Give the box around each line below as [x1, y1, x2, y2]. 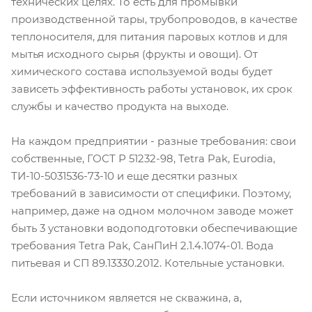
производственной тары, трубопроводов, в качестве [11, 13, 297, 26]
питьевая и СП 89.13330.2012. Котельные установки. [11, 256, 284, 270]
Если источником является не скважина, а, [11, 291, 242, 305]
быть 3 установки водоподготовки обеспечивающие [11, 221, 297, 235]
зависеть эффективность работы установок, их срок [11, 82, 292, 96]
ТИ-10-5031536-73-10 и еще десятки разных [11, 169, 237, 183]
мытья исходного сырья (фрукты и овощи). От [11, 47, 258, 61]
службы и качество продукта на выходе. [11, 100, 228, 114]
